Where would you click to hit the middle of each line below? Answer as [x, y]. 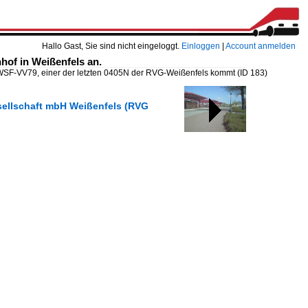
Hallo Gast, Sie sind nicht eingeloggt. [112, 46]
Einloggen [201, 46]
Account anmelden [261, 46]
